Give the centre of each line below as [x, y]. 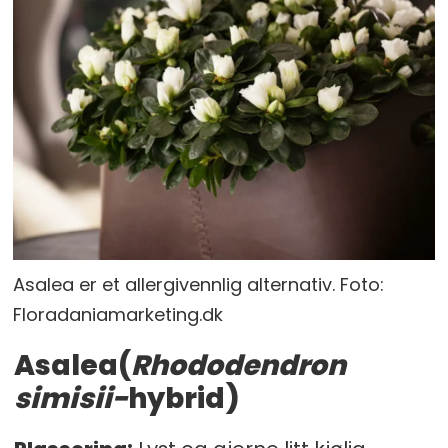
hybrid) [183, 399]
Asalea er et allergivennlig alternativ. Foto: [199, 285]
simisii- [70, 399]
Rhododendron [238, 366]
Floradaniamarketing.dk [118, 315]
